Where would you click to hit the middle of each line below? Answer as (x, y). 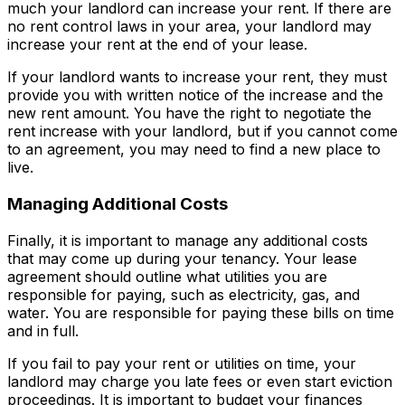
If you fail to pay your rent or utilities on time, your (182, 363)
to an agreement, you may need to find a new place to (194, 150)
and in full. (43, 330)
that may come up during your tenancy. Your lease (182, 258)
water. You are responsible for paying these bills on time (201, 312)
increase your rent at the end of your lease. (157, 45)
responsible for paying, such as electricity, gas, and (184, 294)
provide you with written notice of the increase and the (195, 95)
